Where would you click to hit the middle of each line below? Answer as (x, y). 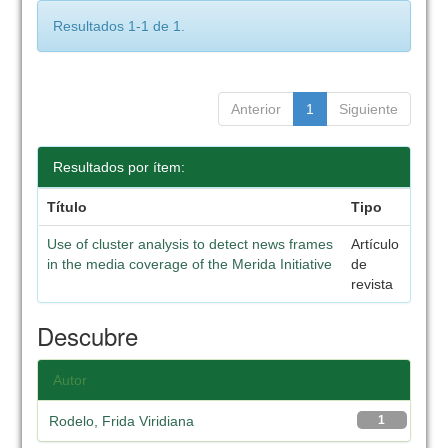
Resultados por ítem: (119, 167)
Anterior (255, 109)
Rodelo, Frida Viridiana (122, 421)
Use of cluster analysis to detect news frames (189, 244)
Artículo (374, 244)
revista (371, 284)
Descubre (88, 335)
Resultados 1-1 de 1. (119, 26)
